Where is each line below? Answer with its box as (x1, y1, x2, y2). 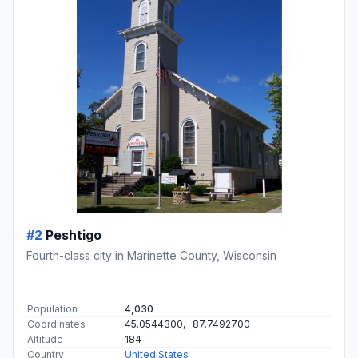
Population (27, 303, 78, 316)
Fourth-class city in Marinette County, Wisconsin (26, 249, 276, 263)
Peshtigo (46, 227, 101, 244)
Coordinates (27, 318, 86, 331)
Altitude (27, 333, 63, 346)
